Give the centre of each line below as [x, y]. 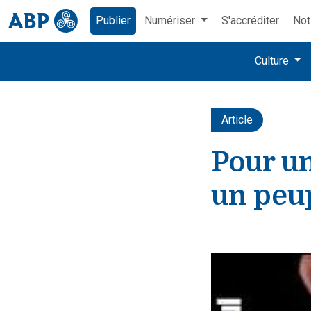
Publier [113, 20]
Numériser [171, 20]
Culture [273, 61]
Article [237, 120]
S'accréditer [250, 20]
